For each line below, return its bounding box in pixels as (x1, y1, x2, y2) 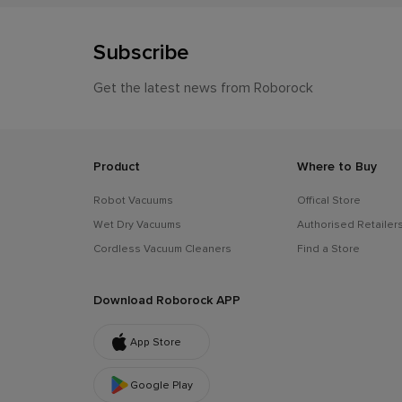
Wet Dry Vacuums (93, 215, 181, 232)
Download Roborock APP (93, 290, 240, 310)
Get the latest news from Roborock (93, 76, 313, 98)
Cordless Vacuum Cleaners (93, 240, 232, 257)
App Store (130, 333, 181, 350)
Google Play (130, 376, 193, 393)
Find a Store (297, 240, 361, 257)
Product (93, 156, 140, 176)
